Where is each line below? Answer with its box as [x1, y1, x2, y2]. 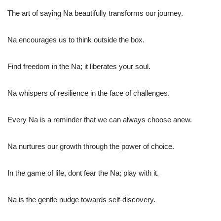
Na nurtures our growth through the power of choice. [7, 142, 174, 151]
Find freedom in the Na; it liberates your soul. [7, 62, 150, 71]
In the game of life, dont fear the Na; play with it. [7, 169, 159, 178]
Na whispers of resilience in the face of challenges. [7, 89, 170, 98]
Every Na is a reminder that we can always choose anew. [7, 115, 192, 124]
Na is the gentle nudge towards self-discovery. [7, 195, 155, 204]
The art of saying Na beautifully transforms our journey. [7, 9, 183, 18]
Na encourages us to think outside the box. [7, 36, 145, 44]
